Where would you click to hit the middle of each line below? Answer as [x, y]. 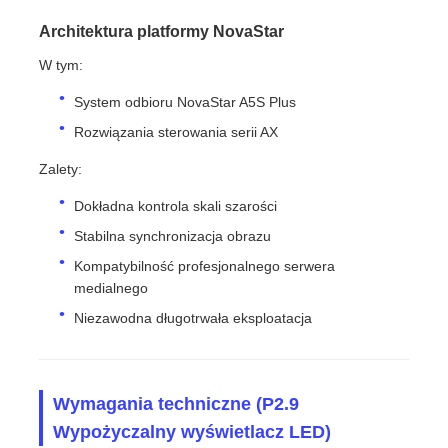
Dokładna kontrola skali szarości [176, 206]
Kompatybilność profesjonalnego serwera [205, 266]
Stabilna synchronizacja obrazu [173, 236]
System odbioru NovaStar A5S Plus [185, 102]
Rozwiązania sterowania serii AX [176, 132]
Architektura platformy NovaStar [162, 32]
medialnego [111, 288]
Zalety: [61, 169]
